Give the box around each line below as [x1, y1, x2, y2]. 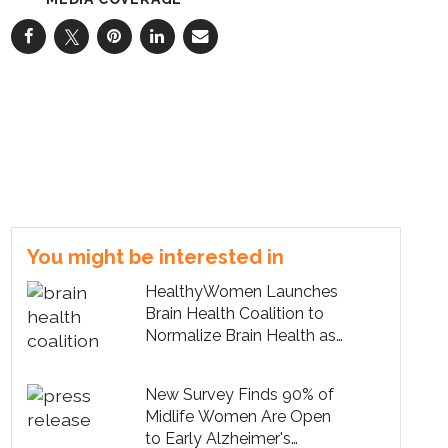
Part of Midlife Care [145, 347, 287, 367]
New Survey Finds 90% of [145, 385, 335, 405]
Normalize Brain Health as [145, 325, 337, 345]
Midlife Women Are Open [145, 407, 332, 427]
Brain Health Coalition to [145, 303, 325, 323]
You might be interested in [27, 244, 284, 269]
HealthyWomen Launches [145, 281, 339, 301]
